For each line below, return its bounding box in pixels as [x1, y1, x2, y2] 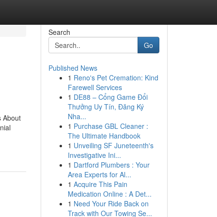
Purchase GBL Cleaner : [73, 121, 148, 131]
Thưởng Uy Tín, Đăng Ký [67, 102, 144, 111]
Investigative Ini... [67, 150, 121, 160]
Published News [48, 63, 97, 73]
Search [48, 27, 70, 37]
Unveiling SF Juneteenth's [73, 140, 154, 150]
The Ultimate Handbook [67, 131, 140, 140]
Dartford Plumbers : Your [73, 160, 150, 170]
